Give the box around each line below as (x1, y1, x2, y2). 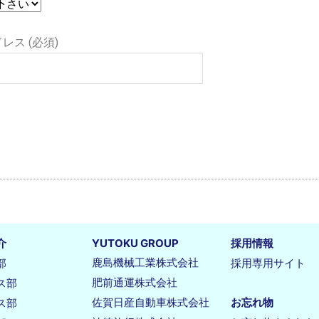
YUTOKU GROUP (92, 236, 179, 251)
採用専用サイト (231, 256, 305, 271)
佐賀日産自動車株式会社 (92, 296, 209, 310)
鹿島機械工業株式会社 (92, 256, 199, 270)
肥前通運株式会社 (92, 276, 177, 290)
